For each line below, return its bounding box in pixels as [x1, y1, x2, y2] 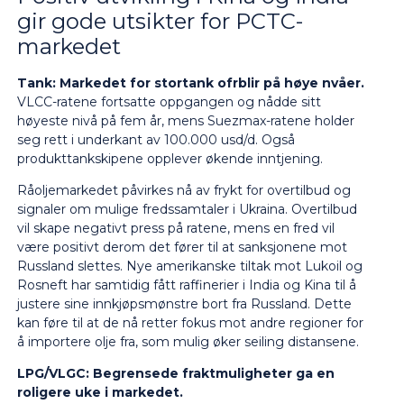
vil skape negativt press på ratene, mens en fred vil [16, 220, 335, 237]
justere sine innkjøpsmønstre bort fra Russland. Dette [16, 296, 352, 313]
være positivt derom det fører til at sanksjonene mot [16, 239, 347, 256]
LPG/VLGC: [16, 365, 89, 382]
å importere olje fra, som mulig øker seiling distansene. [16, 334, 359, 351]
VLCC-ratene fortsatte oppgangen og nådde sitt [16, 93, 321, 110]
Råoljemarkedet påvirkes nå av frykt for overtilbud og [16, 182, 351, 199]
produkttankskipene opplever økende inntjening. [16, 150, 323, 167]
